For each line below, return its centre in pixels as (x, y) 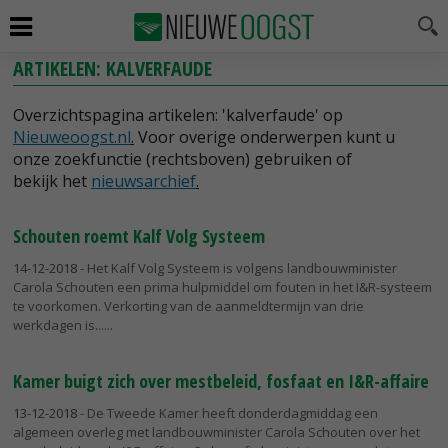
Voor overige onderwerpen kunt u (264, 137)
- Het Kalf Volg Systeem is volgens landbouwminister (237, 268)
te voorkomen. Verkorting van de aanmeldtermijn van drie (188, 306)
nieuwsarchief (143, 181)
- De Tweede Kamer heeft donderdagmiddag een (227, 412)
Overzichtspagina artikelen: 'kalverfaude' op (178, 115)
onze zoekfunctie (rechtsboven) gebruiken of (182, 159)
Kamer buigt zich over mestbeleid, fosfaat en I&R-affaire (221, 380)
